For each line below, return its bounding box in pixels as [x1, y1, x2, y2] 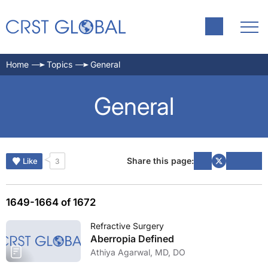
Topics [47, 59, 72, 69]
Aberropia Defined [90, 233, 174, 245]
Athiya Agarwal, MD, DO [90, 247, 185, 257]
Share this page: [127, 156, 194, 166]
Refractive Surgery [90, 221, 164, 231]
